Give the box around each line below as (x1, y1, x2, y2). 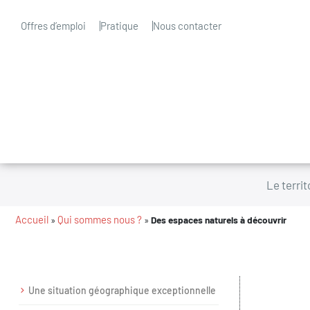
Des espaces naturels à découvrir (151, 214, 286, 226)
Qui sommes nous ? (57, 213, 142, 226)
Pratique (100, 19, 138, 32)
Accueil (15, 213, 48, 226)
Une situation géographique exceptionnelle (28, 284, 216, 296)
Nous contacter (153, 19, 221, 32)
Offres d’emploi (21, 19, 86, 32)
